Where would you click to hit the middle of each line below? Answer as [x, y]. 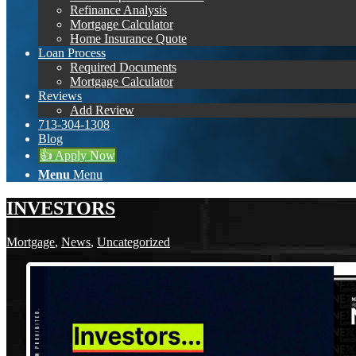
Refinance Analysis [118, 10]
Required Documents [123, 67]
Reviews [60, 96]
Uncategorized [133, 242]
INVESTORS [61, 208]
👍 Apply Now [77, 155]
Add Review [102, 110]
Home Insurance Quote [128, 39]
